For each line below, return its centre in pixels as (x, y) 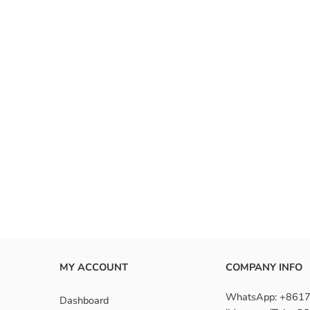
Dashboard (84, 300)
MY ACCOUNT (94, 267)
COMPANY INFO (264, 267)
